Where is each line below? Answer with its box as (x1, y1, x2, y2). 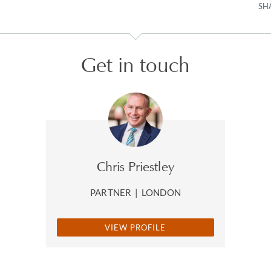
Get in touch (80, 51, 191, 77)
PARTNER (90, 186, 133, 198)
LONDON (142, 186, 181, 198)
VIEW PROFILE (105, 222, 166, 232)
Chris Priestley (97, 158, 174, 175)
